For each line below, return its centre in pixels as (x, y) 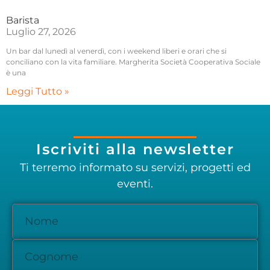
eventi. (135, 184)
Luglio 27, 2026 (41, 32)
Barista (23, 20)
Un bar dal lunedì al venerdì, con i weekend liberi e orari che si (116, 51)
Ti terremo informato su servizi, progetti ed (135, 168)
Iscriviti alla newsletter (135, 149)
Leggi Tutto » (38, 92)
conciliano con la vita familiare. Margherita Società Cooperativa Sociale (133, 62)
